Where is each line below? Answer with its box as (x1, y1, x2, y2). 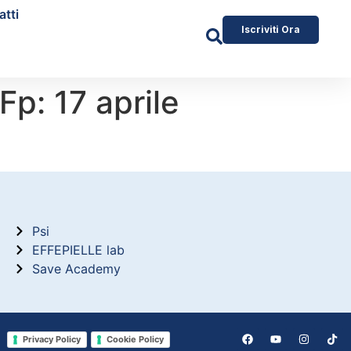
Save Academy (31, 261, 121, 277)
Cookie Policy (107, 333, 165, 345)
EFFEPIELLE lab (31, 242, 125, 259)
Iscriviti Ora (241, 24, 300, 35)
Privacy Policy (23, 333, 81, 345)
